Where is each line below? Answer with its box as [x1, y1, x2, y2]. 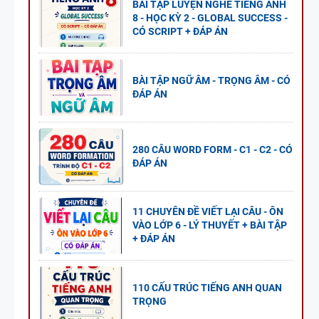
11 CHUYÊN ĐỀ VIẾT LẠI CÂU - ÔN [132, 206, 283, 218]
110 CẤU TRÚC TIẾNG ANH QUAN [132, 281, 282, 293]
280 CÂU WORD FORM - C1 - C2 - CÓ [132, 143, 293, 155]
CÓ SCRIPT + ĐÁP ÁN [132, 26, 228, 38]
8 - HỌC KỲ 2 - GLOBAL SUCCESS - [132, 12, 288, 24]
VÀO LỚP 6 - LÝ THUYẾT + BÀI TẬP [132, 219, 287, 231]
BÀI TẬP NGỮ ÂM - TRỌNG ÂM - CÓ [132, 74, 291, 86]
